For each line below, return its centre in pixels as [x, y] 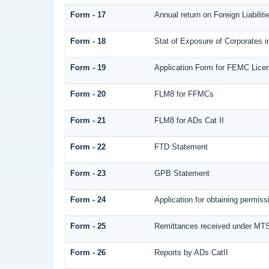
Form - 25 [88, 226]
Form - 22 [88, 147]
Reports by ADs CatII [191, 253]
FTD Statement [181, 147]
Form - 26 [88, 253]
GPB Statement [182, 174]
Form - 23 [88, 174]
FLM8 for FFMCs [184, 94]
